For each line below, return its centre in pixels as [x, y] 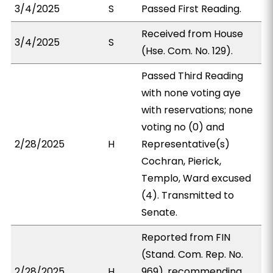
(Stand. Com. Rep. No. [193, 254]
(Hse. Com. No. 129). [187, 51]
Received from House [193, 34]
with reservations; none [197, 110]
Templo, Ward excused [197, 178]
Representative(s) [186, 144]
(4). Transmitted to [188, 195]
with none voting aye [191, 93]
